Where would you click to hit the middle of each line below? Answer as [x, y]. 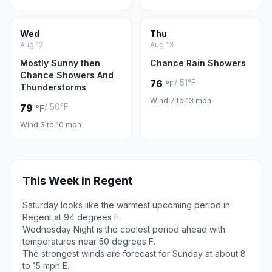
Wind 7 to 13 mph [181, 100]
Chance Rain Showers [198, 63]
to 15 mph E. [46, 266]
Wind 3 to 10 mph [51, 125]
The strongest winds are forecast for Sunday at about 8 [134, 253]
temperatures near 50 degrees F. [89, 241]
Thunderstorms [53, 87]
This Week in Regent [77, 181]
